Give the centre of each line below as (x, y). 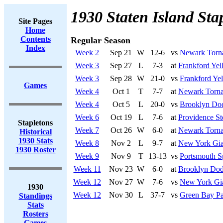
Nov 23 (121, 169)
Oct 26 (121, 130)
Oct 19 (121, 117)
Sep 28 (121, 78)
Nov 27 (121, 182)
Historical (35, 132)
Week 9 (87, 156)
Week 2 (87, 53)
